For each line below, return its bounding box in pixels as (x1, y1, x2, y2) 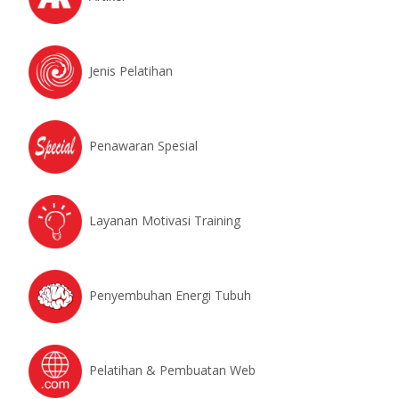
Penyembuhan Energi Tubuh (89, 286, 251, 304)
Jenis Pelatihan (89, 61, 173, 79)
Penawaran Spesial (89, 136, 198, 154)
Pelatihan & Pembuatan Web (89, 361, 256, 379)
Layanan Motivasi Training (89, 211, 240, 229)
